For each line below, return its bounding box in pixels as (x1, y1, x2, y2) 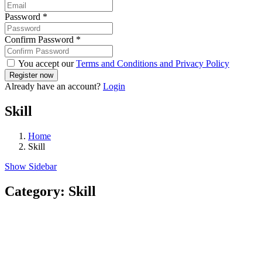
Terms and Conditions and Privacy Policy (76, 58, 229, 69)
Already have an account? (5, 81, 103, 92)
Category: (5, 184, 68, 199)
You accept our (16, 58, 76, 69)
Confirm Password (5, 35, 76, 45)
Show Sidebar (5, 161, 57, 172)
